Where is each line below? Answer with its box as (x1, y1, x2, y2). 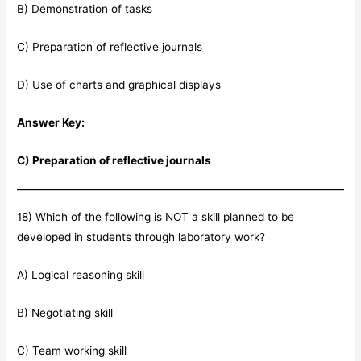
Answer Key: (17, 115, 85, 129)
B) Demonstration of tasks (17, 2, 153, 16)
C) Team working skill (17, 343, 127, 357)
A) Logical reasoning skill (17, 268, 145, 281)
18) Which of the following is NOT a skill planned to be (17, 210, 295, 224)
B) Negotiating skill (17, 305, 114, 319)
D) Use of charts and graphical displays (17, 77, 222, 91)
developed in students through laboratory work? (17, 230, 266, 244)
